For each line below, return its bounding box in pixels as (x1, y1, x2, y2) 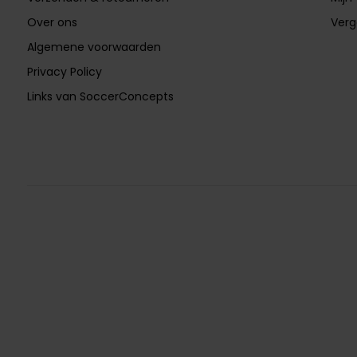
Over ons (26, 14, 77, 31)
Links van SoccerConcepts (26, 88, 174, 105)
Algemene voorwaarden (26, 39, 161, 56)
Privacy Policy (26, 64, 102, 80)
